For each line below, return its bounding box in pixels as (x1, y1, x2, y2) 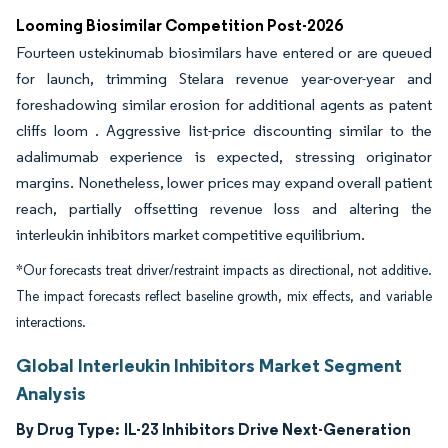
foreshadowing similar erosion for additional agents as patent (16, 95, 432, 114)
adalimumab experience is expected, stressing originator (16, 147, 432, 166)
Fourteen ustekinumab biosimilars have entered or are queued (16, 43, 432, 62)
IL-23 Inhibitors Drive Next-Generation (124, 419, 411, 439)
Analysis (16, 381, 86, 405)
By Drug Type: (16, 419, 120, 439)
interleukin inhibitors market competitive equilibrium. (16, 225, 365, 244)
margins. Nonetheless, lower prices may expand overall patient (16, 173, 432, 192)
